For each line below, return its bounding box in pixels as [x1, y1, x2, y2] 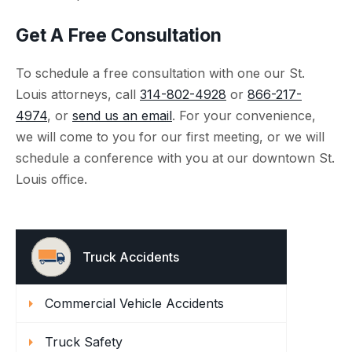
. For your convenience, [172, 108, 316, 123]
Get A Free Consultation [16, 24, 222, 46]
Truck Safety [45, 334, 123, 350]
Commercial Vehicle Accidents [45, 295, 224, 311]
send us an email [72, 108, 172, 123]
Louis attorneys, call [16, 86, 140, 102]
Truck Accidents [82, 249, 179, 265]
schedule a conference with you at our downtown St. [16, 150, 335, 166]
